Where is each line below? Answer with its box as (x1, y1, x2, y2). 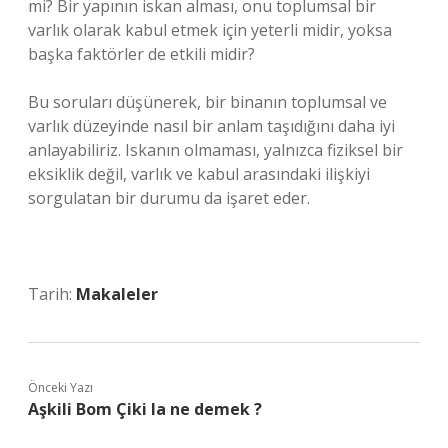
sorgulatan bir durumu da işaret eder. (28, 187, 310, 209)
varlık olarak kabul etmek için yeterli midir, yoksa (28, 19, 392, 41)
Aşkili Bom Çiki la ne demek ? (28, 398, 262, 420)
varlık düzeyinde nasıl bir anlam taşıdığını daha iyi (28, 115, 395, 137)
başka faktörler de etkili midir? (28, 43, 255, 65)
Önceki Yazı (28, 379, 93, 396)
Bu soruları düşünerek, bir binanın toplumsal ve (28, 91, 387, 113)
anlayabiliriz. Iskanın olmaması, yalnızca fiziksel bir (28, 139, 403, 161)
